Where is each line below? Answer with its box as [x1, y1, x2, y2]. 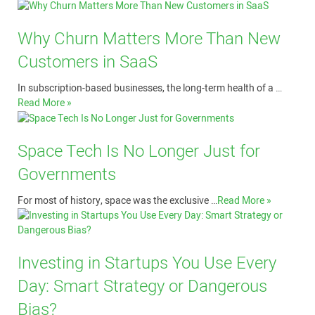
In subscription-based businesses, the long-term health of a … [18, 81, 282, 96]
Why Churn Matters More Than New [18, 27, 281, 52]
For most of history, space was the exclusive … [18, 193, 217, 208]
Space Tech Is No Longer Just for [18, 139, 260, 164]
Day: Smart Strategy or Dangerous [18, 274, 267, 299]
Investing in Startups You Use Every [18, 250, 276, 276]
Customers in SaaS [18, 50, 157, 75]
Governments [18, 162, 116, 187]
